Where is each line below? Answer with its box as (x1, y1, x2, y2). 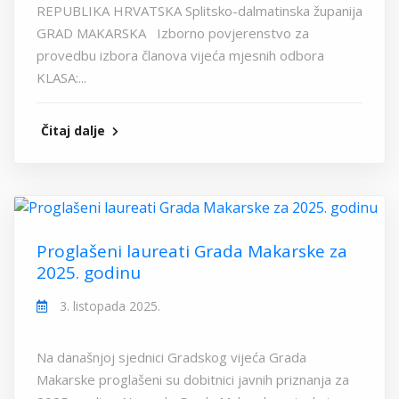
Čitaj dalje (41, 121, 109, 139)
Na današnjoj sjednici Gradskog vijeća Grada (37, 348, 306, 367)
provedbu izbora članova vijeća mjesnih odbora (37, 45, 331, 64)
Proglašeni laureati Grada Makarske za (37, 240, 347, 264)
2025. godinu (37, 261, 141, 285)
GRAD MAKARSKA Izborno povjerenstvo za (37, 23, 309, 42)
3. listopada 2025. (56, 297, 160, 315)
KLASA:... (37, 68, 86, 86)
